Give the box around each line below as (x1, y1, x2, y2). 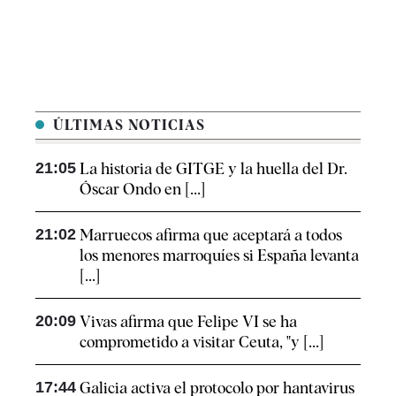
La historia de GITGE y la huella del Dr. (80, 159, 347, 179)
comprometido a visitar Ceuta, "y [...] (80, 332, 324, 352)
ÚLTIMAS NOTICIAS (49, 117, 205, 134)
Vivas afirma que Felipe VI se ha (80, 312, 297, 331)
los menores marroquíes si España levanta (80, 246, 359, 265)
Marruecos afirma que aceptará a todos (80, 225, 342, 245)
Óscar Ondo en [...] (80, 179, 205, 199)
